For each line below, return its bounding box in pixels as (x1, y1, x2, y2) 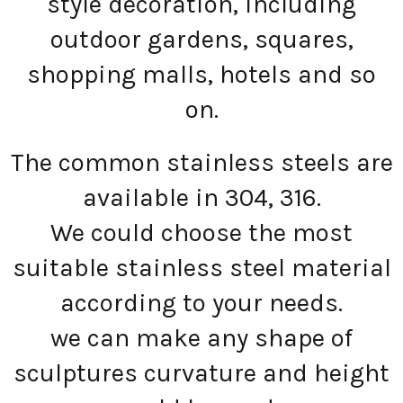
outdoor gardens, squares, (49, 23, 354, 54)
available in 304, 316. (82, 182, 321, 212)
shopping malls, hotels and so (27, 58, 376, 89)
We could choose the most (50, 217, 353, 247)
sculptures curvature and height (13, 357, 390, 388)
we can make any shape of (50, 322, 353, 353)
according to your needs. (60, 287, 343, 318)
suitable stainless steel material (12, 252, 391, 282)
